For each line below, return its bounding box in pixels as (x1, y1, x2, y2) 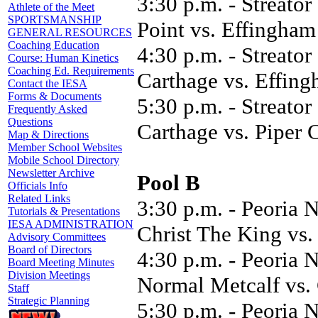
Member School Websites (8, 141, 122, 153)
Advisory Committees (8, 231, 106, 243)
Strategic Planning (8, 295, 89, 307)
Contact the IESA (8, 77, 87, 89)
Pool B (137, 170, 200, 195)
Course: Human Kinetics (8, 52, 119, 64)
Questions (8, 116, 53, 128)
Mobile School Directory (8, 154, 119, 166)
